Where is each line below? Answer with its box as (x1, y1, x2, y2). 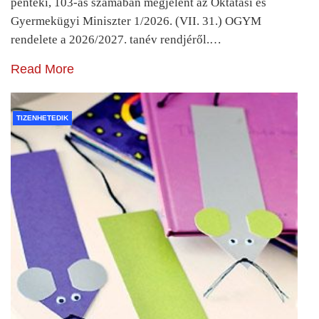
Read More (11, 61, 74, 76)
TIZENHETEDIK (16, 113, 68, 122)
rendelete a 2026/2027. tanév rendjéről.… (11, 32, 221, 46)
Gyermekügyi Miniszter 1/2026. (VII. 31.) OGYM (11, 14, 261, 28)
